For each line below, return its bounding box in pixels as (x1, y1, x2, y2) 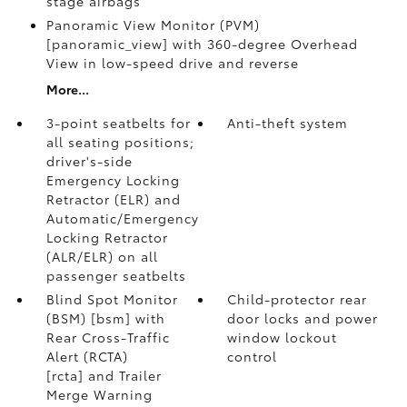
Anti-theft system (227, 114, 349, 132)
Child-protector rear (227, 290, 368, 308)
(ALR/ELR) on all (45, 247, 158, 265)
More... (45, 80, 89, 98)
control (227, 347, 278, 365)
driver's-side (45, 152, 133, 170)
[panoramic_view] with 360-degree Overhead (45, 35, 358, 53)
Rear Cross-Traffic (45, 328, 170, 346)
